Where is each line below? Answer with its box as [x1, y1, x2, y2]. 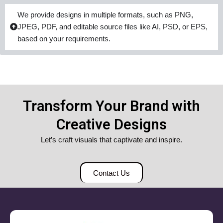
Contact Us [93, 169, 130, 178]
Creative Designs [56, 115, 167, 133]
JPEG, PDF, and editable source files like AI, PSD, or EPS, [17, 22, 208, 31]
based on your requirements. [17, 34, 111, 43]
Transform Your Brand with [23, 97, 200, 114]
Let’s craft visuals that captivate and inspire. [41, 135, 182, 144]
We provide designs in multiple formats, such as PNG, [17, 10, 193, 19]
